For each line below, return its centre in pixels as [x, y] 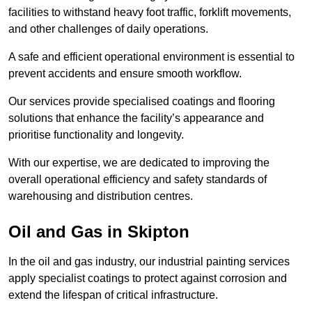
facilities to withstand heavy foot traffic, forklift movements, [150, 13]
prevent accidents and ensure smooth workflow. [125, 74]
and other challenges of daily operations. [110, 29]
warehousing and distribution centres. [101, 196]
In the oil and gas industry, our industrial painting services [149, 262]
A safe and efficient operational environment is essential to [151, 57]
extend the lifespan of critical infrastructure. [113, 295]
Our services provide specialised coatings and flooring [142, 102]
